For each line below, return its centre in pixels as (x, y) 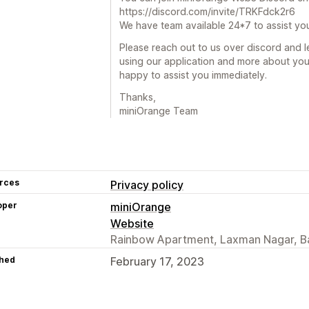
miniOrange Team (159, 110)
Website (132, 223)
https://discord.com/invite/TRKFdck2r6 (207, 11)
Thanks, (138, 97)
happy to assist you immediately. (193, 74)
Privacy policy (147, 185)
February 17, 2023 (157, 261)
